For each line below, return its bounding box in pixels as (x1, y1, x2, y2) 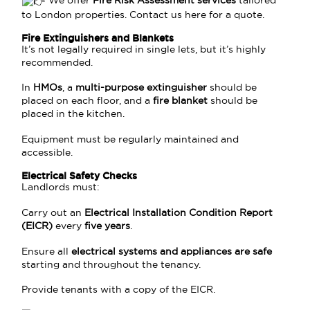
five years (84, 220, 131, 231)
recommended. (21, 57, 93, 68)
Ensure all (21, 246, 72, 257)
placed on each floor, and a (21, 95, 154, 107)
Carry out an (21, 207, 85, 218)
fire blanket (153, 95, 208, 107)
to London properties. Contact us (21, 9, 185, 20)
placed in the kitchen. (21, 109, 125, 120)
